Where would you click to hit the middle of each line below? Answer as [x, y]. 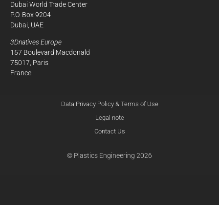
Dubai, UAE [27, 25]
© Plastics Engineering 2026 [109, 155]
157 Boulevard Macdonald [50, 52]
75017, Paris [29, 62]
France [21, 73]
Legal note [109, 117]
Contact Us [109, 131]
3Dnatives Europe [36, 42]
